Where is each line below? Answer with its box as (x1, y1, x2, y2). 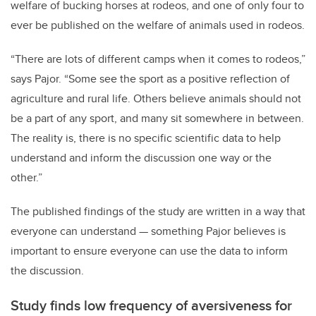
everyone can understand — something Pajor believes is (11, 222, 286, 239)
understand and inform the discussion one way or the (11, 149, 272, 166)
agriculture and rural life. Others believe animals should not (11, 90, 301, 107)
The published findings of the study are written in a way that (11, 202, 305, 219)
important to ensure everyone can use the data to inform (11, 242, 288, 259)
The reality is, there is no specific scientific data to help (11, 129, 281, 146)
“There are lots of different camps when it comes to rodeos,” (11, 50, 305, 67)
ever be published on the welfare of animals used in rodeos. (11, 16, 305, 33)
